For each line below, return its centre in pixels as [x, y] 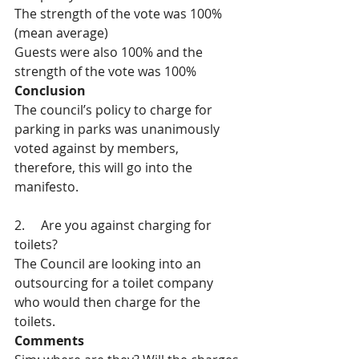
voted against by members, [98, 148]
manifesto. [46, 187]
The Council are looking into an [109, 264]
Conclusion [50, 91]
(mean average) [61, 33]
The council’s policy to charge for [115, 110]
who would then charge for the [109, 302]
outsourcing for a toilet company [115, 283]
